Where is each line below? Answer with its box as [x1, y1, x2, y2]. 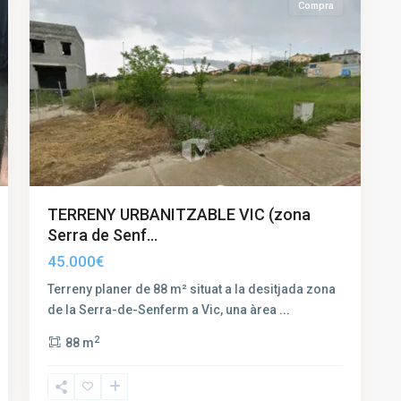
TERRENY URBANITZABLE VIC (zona [47, 205, 311, 225]
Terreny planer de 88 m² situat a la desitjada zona [47, 282, 336, 297]
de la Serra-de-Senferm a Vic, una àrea [47, 303, 279, 318]
